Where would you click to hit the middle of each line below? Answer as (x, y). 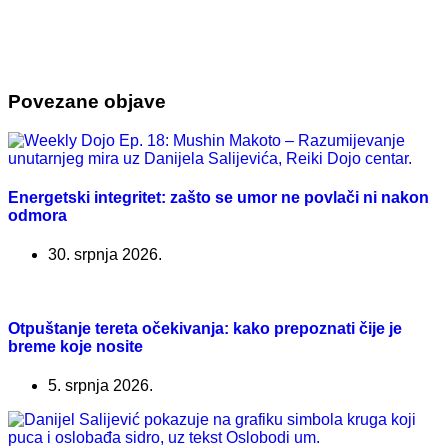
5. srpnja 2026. (100, 385)
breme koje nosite (75, 346)
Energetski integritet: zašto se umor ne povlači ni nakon (218, 198)
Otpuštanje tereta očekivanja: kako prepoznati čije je (205, 328)
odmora (37, 216)
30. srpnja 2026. (105, 255)
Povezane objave (87, 102)
